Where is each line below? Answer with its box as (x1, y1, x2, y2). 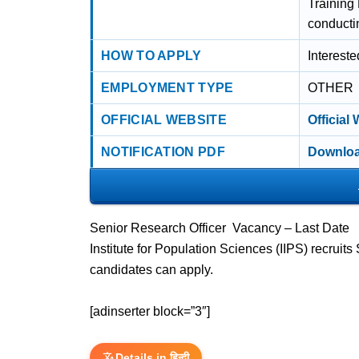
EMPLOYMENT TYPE (101, 81, 234, 95)
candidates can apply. (90, 263, 213, 276)
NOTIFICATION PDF (101, 145, 225, 159)
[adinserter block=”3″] (90, 305, 210, 318)
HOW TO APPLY (101, 49, 202, 63)
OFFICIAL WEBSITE (101, 113, 227, 127)
